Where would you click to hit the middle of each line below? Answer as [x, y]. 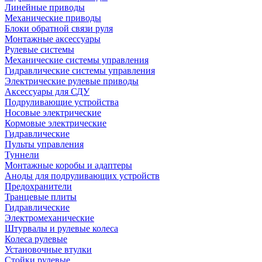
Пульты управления [44, 144]
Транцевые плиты [41, 197]
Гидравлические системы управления [80, 70]
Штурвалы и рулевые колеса [61, 228]
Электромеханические [49, 218]
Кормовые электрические [56, 123]
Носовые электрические [53, 113]
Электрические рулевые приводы [72, 81]
